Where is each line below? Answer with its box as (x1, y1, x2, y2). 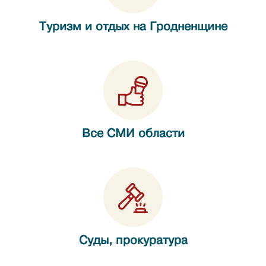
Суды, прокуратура (78, 233, 188, 247)
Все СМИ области (81, 126, 185, 140)
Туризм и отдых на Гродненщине (39, 20, 227, 33)
